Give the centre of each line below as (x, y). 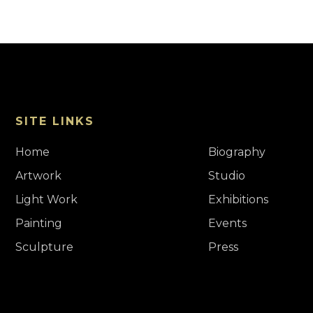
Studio (226, 176)
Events (227, 223)
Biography (236, 152)
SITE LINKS (55, 121)
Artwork (39, 176)
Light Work (47, 199)
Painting (39, 223)
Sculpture (45, 247)
